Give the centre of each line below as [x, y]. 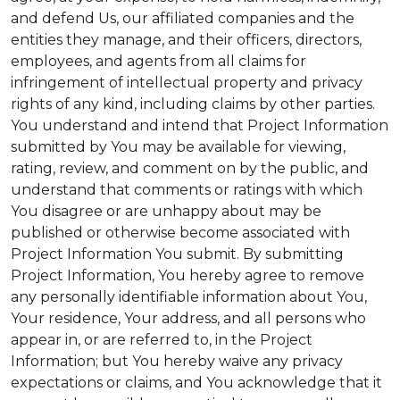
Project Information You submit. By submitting [177, 254]
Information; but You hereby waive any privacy [177, 361]
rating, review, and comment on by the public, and [190, 168]
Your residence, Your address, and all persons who [188, 318]
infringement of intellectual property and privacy [187, 83]
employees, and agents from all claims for [158, 61]
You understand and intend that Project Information [200, 125]
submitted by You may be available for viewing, [178, 147]
